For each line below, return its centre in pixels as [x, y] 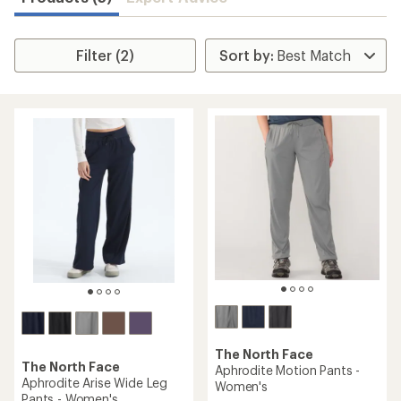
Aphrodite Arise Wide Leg [95, 382]
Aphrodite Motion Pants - [288, 370]
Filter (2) [106, 55]
